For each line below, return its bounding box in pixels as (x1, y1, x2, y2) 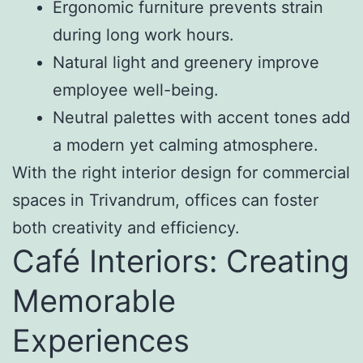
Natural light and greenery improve (53, 53, 319, 73)
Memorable (12, 282, 176, 320)
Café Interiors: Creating (12, 242, 349, 280)
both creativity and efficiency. (12, 218, 240, 238)
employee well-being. (53, 80, 219, 100)
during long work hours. (53, 25, 234, 45)
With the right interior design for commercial (12, 163, 350, 183)
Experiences (12, 322, 190, 360)
